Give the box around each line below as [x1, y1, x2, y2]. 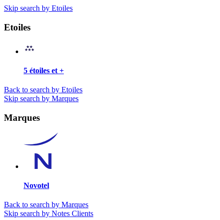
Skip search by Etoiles [4, 4, 73, 13]
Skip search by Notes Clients [4, 209, 93, 218]
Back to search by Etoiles [4, 85, 82, 94]
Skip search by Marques [4, 94, 79, 103]
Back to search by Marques [4, 200, 88, 209]
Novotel [24, 181, 49, 190]
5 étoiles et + [24, 66, 64, 75]
